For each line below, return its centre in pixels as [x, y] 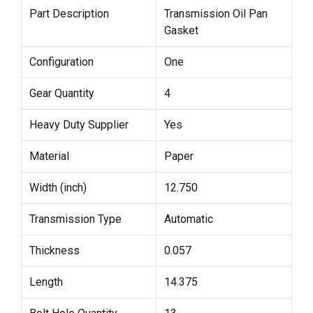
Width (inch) [58, 187]
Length [46, 282]
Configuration [61, 61]
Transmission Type [75, 219]
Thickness [54, 250]
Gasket [181, 30]
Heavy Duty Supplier [79, 124]
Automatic [188, 219]
